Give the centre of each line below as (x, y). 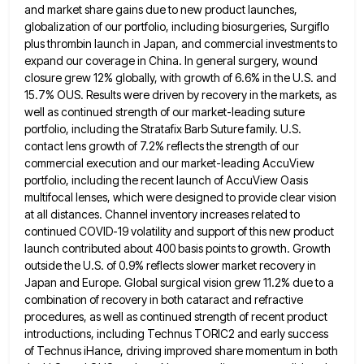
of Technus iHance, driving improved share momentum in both (181, 350)
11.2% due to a (299, 282)
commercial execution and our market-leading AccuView (169, 162)
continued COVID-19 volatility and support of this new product (179, 231)
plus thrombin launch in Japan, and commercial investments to (181, 43)
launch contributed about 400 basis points (130, 248)
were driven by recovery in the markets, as (230, 94)
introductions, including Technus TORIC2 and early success (176, 333)
